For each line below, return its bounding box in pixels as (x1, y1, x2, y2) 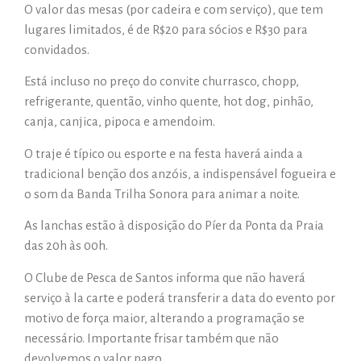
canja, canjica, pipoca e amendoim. (24, 114, 215, 129)
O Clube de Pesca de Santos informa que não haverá (24, 270, 305, 284)
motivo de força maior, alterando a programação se (24, 310, 305, 325)
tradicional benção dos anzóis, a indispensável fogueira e (24, 166, 336, 180)
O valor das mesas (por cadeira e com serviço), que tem (24, 2, 323, 17)
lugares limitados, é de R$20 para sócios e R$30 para (24, 23, 308, 37)
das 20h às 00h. (24, 239, 108, 253)
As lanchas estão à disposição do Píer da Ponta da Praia (24, 218, 324, 233)
